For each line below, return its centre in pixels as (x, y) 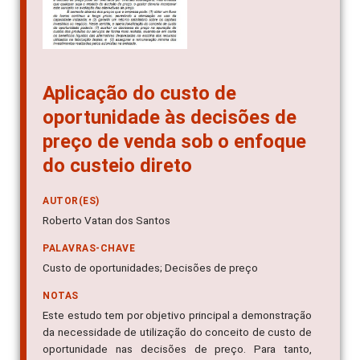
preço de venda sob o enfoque (174, 142)
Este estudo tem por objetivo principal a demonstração (177, 315)
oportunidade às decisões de (170, 118)
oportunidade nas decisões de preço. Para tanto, (177, 349)
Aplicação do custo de (139, 94)
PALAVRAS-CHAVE (89, 249)
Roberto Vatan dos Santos (106, 221)
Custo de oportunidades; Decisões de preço (150, 268)
